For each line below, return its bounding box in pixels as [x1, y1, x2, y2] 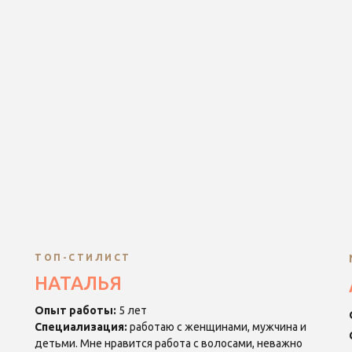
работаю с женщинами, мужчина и [130, 321, 306, 333]
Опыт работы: [35, 304, 116, 317]
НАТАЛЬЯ [35, 273, 122, 294]
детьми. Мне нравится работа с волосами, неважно [35, 337, 302, 350]
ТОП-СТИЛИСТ [35, 252, 131, 262]
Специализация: [35, 321, 130, 333]
